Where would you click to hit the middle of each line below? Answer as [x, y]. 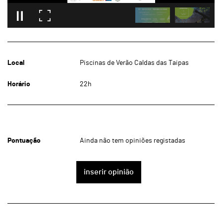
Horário [19, 84]
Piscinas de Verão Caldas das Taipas [135, 63]
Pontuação [24, 140]
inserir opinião [109, 172]
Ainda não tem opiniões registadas [133, 140]
